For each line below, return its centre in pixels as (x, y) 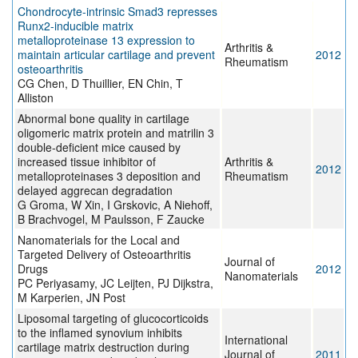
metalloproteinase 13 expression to (106, 40)
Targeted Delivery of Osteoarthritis (104, 255)
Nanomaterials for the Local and (99, 240)
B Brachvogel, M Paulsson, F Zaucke (111, 219)
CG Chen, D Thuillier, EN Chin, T (100, 84)
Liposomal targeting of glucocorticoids (113, 318)
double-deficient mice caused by (99, 147)
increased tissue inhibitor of (87, 162)
